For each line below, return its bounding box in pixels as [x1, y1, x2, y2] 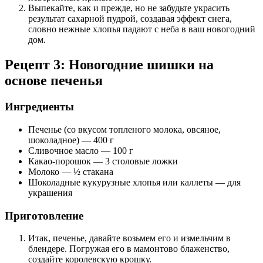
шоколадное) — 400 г [28, 135, 114, 145]
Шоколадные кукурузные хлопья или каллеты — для [28, 177, 241, 187]
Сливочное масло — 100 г [28, 146, 133, 156]
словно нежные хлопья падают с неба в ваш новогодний [28, 24, 255, 35]
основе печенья [5, 73, 103, 89]
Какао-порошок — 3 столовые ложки [28, 156, 178, 166]
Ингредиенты [5, 100, 74, 113]
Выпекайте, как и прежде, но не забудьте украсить [28, 3, 230, 14]
